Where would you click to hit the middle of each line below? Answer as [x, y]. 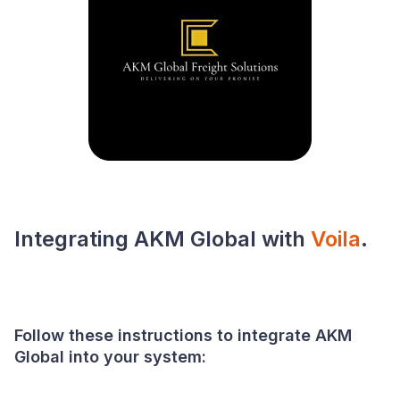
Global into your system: [110, 357]
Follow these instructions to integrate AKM [183, 335]
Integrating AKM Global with [162, 239]
